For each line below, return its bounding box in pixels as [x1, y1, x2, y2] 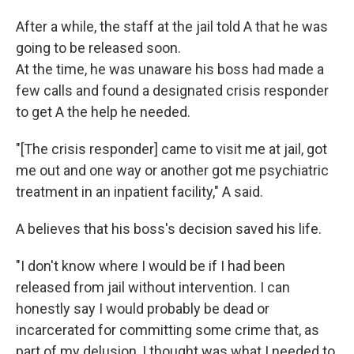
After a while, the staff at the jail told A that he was [16, 18, 328, 35]
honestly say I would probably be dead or [16, 300, 269, 317]
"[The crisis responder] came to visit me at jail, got [16, 141, 327, 157]
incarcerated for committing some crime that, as [16, 322, 319, 338]
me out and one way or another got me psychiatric [16, 162, 329, 179]
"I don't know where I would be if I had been [16, 258, 285, 274]
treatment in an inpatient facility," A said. [16, 183, 263, 200]
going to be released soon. [16, 40, 181, 56]
